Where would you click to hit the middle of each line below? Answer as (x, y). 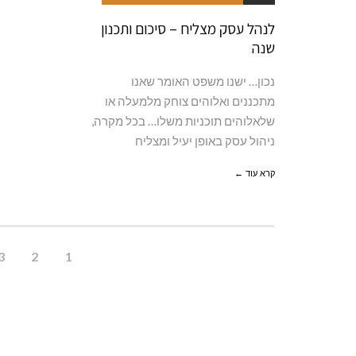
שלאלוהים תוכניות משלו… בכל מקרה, (183, 120)
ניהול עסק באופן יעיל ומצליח (205, 140)
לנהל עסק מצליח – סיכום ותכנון (188, 28)
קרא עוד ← (255, 173)
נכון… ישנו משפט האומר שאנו (203, 81)
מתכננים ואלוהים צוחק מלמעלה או (190, 101)
